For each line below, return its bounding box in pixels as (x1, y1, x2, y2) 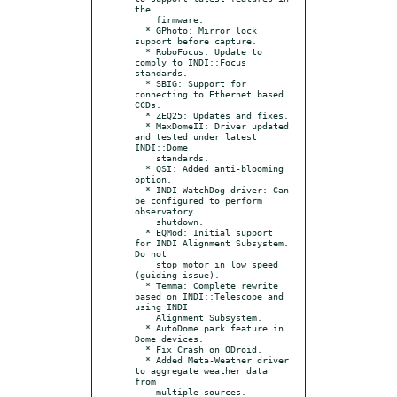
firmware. (135, 13, 156, 25)
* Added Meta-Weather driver (135, 354, 145, 365)
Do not (135, 247, 167, 259)
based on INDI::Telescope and (135, 290, 284, 301)
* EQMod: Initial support (135, 226, 145, 237)
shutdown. (135, 215, 156, 227)
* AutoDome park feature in (135, 322, 145, 333)
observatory (135, 205, 193, 216)
